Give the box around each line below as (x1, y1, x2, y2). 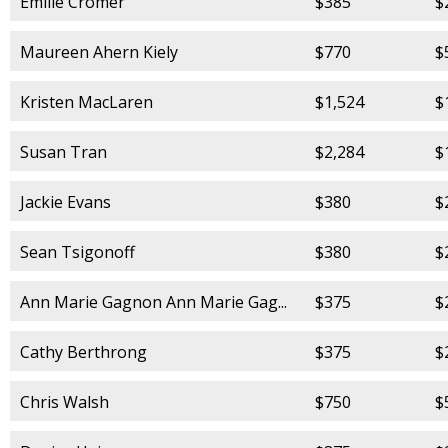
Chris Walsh (20, 390, 109, 413)
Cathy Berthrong (20, 340, 147, 363)
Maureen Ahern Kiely (20, 40, 178, 63)
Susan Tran (20, 140, 107, 163)
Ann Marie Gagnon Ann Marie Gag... (20, 290, 287, 313)
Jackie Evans (20, 190, 111, 213)
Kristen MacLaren (20, 90, 153, 113)
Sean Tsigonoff (20, 240, 135, 263)
